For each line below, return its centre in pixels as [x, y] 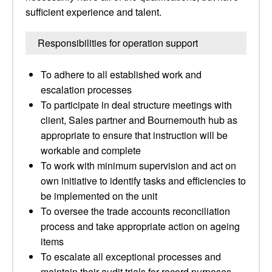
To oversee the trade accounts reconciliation [135, 211]
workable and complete [91, 150]
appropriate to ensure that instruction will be [134, 135]
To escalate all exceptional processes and [131, 257]
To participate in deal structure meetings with [136, 105]
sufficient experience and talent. [93, 12]
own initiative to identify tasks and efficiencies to [143, 181]
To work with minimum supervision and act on [138, 165]
